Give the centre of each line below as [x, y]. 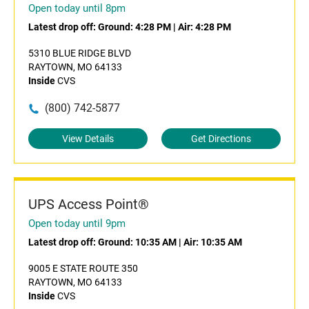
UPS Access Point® [89, 204]
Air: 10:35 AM [213, 242]
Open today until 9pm [77, 223]
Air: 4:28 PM [205, 27]
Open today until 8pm [77, 8]
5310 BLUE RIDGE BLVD [80, 53]
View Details [88, 139]
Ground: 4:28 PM [134, 27]
